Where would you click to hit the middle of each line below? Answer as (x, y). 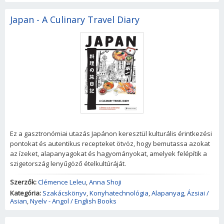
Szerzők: (23, 182)
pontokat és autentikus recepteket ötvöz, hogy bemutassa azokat (110, 144)
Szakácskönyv (64, 193)
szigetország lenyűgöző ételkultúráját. (68, 164)
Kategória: (25, 193)
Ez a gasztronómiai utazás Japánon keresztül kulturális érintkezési (111, 134)
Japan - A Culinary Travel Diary (75, 20)
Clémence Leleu (62, 182)
